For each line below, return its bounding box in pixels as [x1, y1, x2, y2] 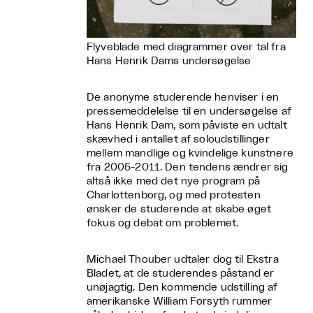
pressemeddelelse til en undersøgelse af [87, 105, 291, 117]
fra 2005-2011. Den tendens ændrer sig [87, 161, 289, 173]
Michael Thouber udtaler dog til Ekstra [87, 254, 279, 265]
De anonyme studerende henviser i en [87, 92, 279, 103]
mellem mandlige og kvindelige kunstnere [87, 147, 293, 159]
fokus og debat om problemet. [87, 217, 239, 228]
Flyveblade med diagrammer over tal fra [87, 41, 286, 52]
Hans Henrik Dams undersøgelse [87, 55, 252, 66]
